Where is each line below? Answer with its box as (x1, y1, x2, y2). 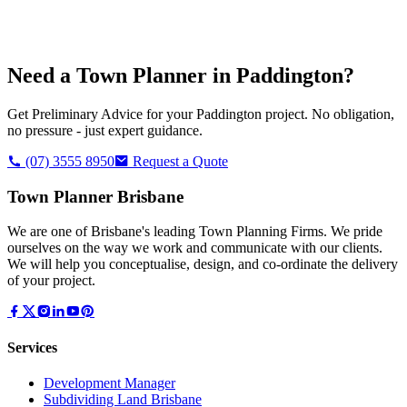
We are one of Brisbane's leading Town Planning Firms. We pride (7, 223, 382, 240)
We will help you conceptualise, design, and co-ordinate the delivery (7, 256, 398, 273)
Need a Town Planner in (7, 64, 236, 88)
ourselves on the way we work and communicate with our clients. (7, 240, 382, 256)
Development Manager (44, 374, 175, 391)
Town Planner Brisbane (7, 186, 184, 206)
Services (7, 339, 57, 355)
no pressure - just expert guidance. (7, 122, 203, 138)
